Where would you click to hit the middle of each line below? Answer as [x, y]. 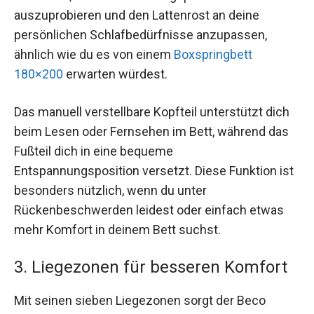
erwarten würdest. [115, 74]
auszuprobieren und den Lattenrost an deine [137, 15]
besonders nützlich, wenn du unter [110, 190]
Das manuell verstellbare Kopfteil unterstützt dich [152, 111]
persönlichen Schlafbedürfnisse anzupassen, [141, 35]
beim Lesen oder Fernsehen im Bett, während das [151, 131]
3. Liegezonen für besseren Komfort [151, 267]
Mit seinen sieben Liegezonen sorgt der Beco [140, 300]
